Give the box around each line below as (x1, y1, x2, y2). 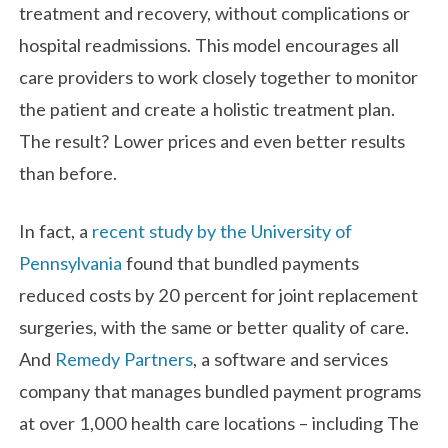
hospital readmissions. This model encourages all (19, 34, 400, 57)
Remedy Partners (55, 347, 194, 370)
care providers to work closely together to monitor (19, 66, 419, 89)
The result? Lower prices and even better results (19, 130, 406, 153)
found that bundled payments (122, 251, 360, 274)
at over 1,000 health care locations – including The (19, 411, 420, 434)
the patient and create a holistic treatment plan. (19, 98, 396, 121)
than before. (19, 162, 118, 185)
